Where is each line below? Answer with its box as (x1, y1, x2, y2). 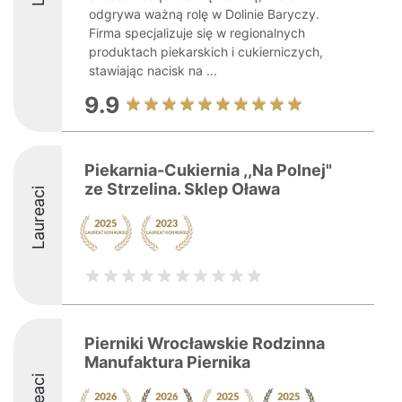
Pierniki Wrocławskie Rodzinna (84, 334, 325, 353)
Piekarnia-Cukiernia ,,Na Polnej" (84, 161, 332, 179)
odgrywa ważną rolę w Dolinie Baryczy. (89, 6, 319, 22)
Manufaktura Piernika (84, 353, 250, 371)
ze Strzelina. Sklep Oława (84, 179, 280, 198)
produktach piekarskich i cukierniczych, (89, 44, 323, 59)
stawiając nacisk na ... (89, 63, 217, 78)
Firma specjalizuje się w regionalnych (89, 25, 305, 40)
